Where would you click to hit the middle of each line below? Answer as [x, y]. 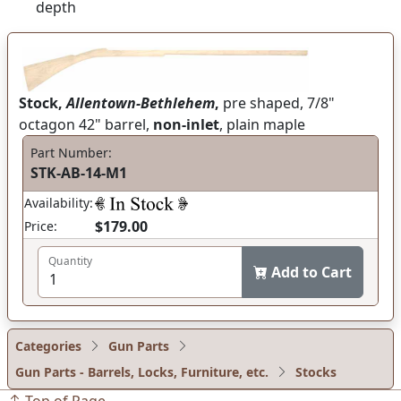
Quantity [71, 261]
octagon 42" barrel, [86, 124]
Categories [48, 346]
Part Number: [71, 152]
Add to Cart [311, 272]
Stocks [316, 371]
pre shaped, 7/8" [277, 102]
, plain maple [262, 124]
